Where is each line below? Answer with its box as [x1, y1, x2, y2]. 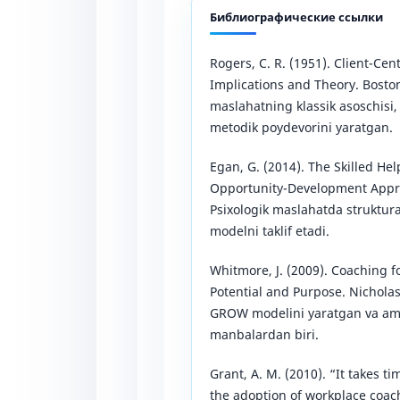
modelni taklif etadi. [210, 221, 329, 239]
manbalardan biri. [210, 325, 319, 343]
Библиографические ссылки [210, 8, 383, 25]
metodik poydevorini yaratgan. [210, 118, 393, 136]
